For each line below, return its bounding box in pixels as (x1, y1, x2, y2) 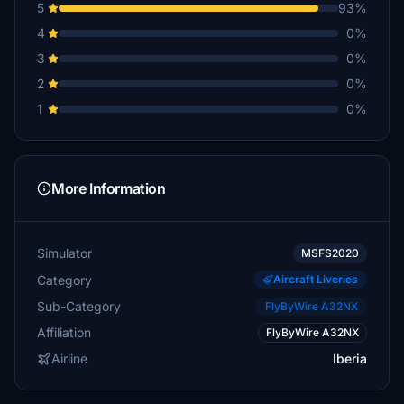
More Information (51, 179, 166, 197)
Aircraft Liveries (273, 272, 358, 286)
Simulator (37, 245, 92, 261)
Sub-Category (37, 298, 121, 314)
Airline (51, 351, 87, 366)
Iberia (333, 351, 367, 366)
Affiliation (37, 325, 91, 340)
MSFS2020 (301, 246, 359, 260)
